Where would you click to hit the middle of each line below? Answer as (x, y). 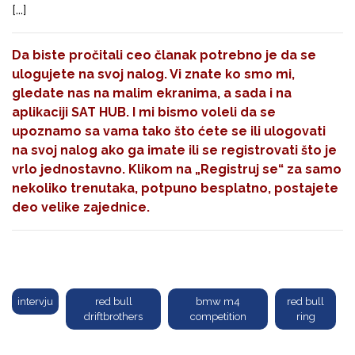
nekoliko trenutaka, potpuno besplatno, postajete (175, 189)
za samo (313, 170)
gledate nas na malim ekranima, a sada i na (152, 94)
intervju (35, 302)
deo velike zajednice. (81, 208)
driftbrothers (114, 317)
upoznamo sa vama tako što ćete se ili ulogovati (169, 132)
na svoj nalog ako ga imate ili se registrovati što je (174, 151)
